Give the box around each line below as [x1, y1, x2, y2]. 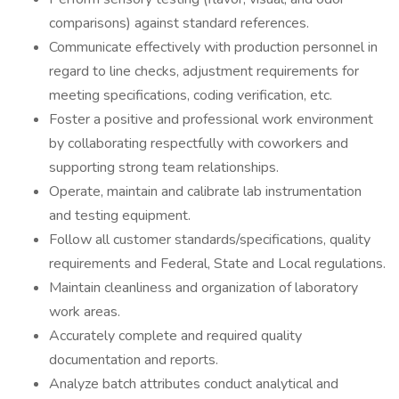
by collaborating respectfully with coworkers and [49, 134, 348, 153]
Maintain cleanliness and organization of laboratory [49, 278, 358, 297]
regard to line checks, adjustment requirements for [49, 61, 359, 81]
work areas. [49, 302, 120, 322]
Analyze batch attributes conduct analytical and [49, 374, 338, 394]
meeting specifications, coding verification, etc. [49, 85, 332, 105]
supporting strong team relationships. [49, 158, 279, 177]
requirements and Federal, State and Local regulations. [49, 254, 386, 273]
